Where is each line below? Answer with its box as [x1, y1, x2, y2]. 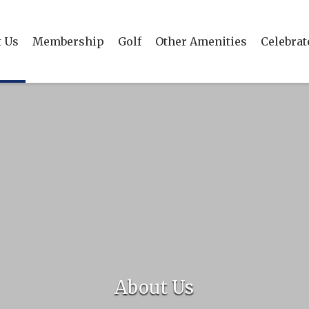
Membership [32, 34, 104, 48]
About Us [114, 276, 195, 299]
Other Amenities [154, 34, 247, 48]
